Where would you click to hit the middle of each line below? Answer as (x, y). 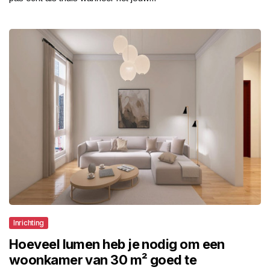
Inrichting (29, 223)
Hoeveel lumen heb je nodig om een (117, 244)
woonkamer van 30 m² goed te (103, 260)
